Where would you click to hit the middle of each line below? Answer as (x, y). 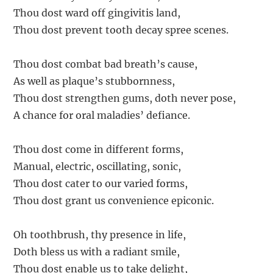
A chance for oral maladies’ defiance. (102, 115)
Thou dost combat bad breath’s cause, (106, 64)
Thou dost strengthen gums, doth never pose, (125, 98)
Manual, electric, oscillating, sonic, (97, 166)
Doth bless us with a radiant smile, (97, 251)
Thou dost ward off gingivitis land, (97, 12)
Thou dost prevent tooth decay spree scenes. (121, 30)
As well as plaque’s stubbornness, (94, 81)
